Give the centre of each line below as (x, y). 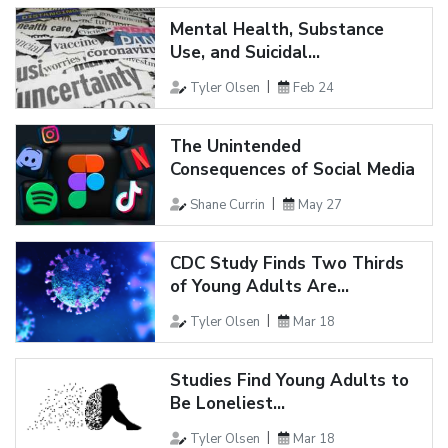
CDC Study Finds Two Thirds (286, 263)
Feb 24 (313, 87)
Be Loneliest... (227, 403)
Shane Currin (227, 204)
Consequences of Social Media (292, 169)
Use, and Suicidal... (244, 52)
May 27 (319, 204)
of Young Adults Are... (259, 286)
